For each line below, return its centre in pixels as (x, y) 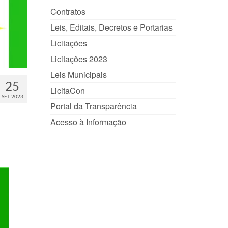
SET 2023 (12, 96)
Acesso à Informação (88, 122)
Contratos (68, 11)
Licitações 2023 (79, 59)
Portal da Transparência (93, 106)
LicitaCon (67, 90)
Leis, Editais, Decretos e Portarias (111, 27)
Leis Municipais (78, 75)
